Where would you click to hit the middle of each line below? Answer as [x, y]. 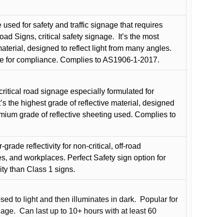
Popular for [159, 199]
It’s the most [139, 36]
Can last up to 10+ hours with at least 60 [88, 211]
